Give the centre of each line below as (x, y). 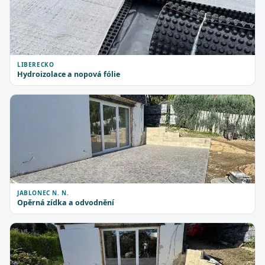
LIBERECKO (36, 64)
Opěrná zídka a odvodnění (66, 203)
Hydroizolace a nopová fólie (69, 74)
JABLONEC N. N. (43, 193)
